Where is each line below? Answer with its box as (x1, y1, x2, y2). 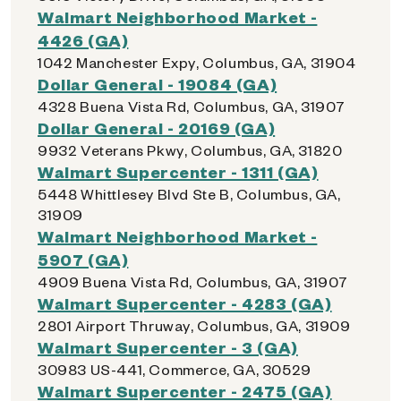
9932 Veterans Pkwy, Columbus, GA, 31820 (38, 141, 343, 159)
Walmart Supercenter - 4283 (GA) (38, 293, 332, 313)
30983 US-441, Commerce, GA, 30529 (38, 360, 311, 379)
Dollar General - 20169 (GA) (38, 117, 276, 138)
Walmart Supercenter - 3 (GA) (38, 337, 298, 357)
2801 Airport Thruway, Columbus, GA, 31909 (38, 316, 351, 335)
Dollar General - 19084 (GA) (38, 73, 277, 94)
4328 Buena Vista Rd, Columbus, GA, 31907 (38, 97, 346, 115)
